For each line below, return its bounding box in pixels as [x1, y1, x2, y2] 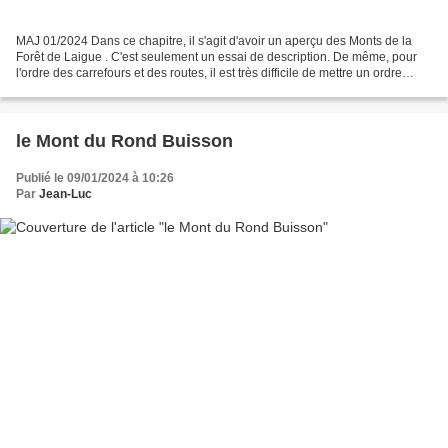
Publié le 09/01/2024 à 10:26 [16, 171, 174, 186]
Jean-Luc [39, 187, 92, 202]
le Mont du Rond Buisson [16, 131, 233, 152]
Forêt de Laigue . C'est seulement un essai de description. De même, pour [16, 50, 417, 65]
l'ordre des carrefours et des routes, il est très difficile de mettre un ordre [16, 66, 402, 81]
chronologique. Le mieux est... [16, 82, 179, 97]
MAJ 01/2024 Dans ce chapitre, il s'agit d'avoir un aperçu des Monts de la [16, 34, 412, 49]
